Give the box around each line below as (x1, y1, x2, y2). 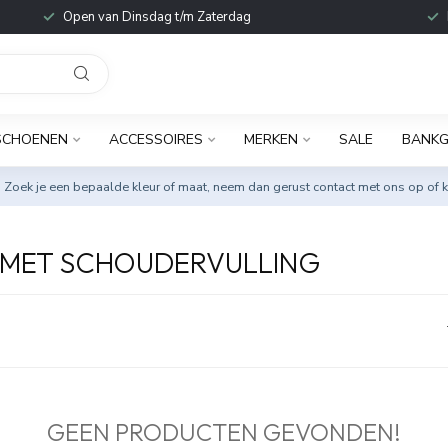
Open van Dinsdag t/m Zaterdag (62, 8, 251, 26)
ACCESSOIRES (108, 130, 203, 149)
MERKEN (243, 130, 298, 149)
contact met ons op (313, 178, 424, 195)
